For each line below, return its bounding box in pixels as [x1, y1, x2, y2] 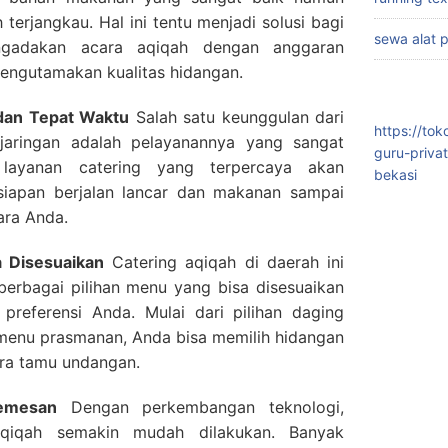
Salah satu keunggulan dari [129, 107, 344, 128]
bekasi [374, 166, 417, 184]
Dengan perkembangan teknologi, [57, 397, 345, 418]
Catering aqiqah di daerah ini [103, 252, 345, 273]
